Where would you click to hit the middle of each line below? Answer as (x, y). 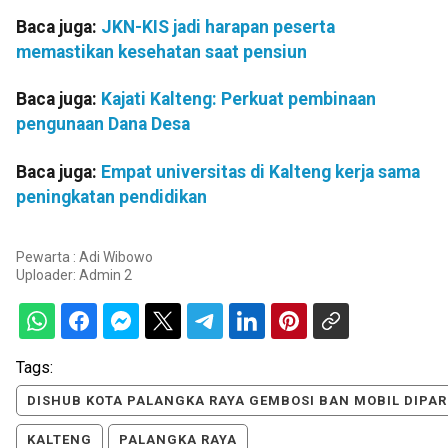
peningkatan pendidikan (111, 196)
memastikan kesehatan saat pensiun (161, 52)
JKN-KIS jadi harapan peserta (218, 27)
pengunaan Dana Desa (103, 124)
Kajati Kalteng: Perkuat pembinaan (238, 99)
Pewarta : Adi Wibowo (84, 257)
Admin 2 (105, 275)
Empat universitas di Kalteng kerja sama (260, 171)
